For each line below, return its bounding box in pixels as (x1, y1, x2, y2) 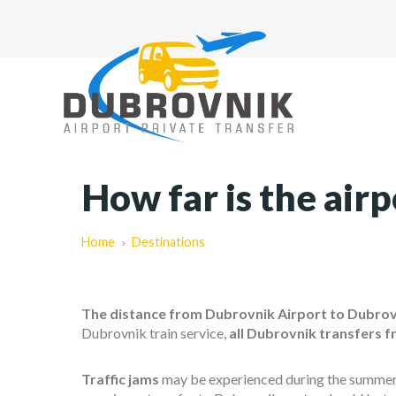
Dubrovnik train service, (81, 324, 226, 341)
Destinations (132, 234, 205, 249)
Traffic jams (81, 370, 159, 387)
